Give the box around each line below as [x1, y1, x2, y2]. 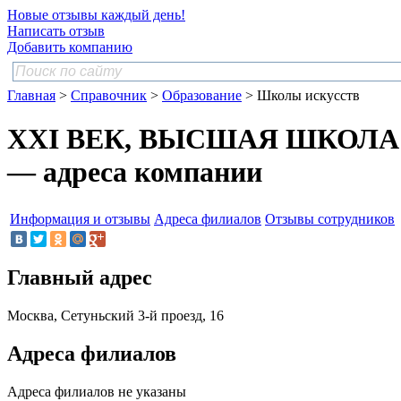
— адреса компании [7, 156, 262, 189]
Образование [162, 88, 242, 103]
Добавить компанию [7, 39, 132, 55]
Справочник [71, 88, 147, 103]
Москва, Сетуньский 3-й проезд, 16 [7, 308, 224, 324]
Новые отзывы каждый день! [7, 7, 185, 22]
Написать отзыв [7, 23, 105, 38]
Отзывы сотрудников [265, 210, 395, 226]
